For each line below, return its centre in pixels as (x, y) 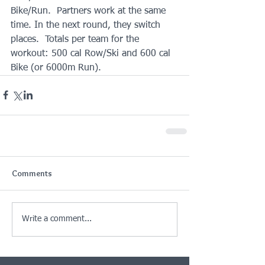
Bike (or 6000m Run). (56, 68)
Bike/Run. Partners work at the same (90, 11)
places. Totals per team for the (76, 39)
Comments (32, 173)
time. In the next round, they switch (87, 25)
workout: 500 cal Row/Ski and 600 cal (92, 54)
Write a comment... (57, 219)
